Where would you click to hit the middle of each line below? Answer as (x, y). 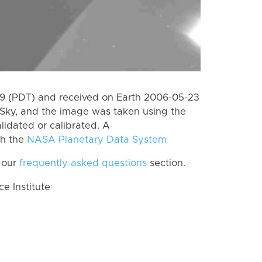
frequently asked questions (83, 163)
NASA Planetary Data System (97, 139)
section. (166, 163)
